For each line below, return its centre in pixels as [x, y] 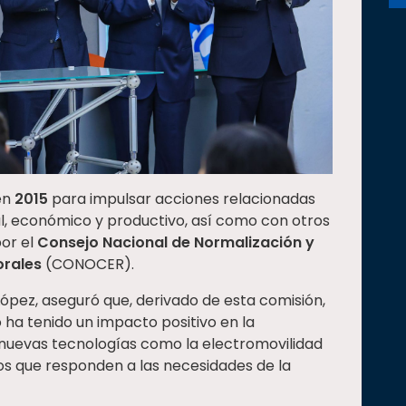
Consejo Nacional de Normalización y [176, 242]
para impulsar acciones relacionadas [182, 198]
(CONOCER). [88, 264]
